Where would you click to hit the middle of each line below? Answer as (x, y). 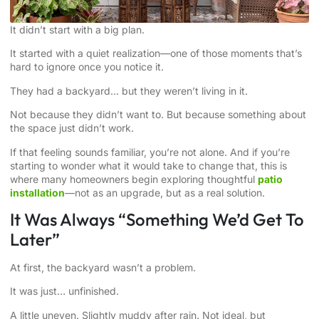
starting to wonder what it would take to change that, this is (148, 165)
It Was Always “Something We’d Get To (157, 219)
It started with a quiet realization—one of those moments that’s (156, 53)
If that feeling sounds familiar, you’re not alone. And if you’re (150, 152)
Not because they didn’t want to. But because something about (158, 115)
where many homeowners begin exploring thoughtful (134, 179)
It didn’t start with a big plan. (77, 30)
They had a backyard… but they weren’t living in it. (129, 90)
